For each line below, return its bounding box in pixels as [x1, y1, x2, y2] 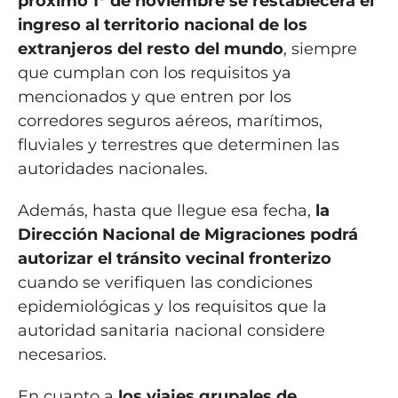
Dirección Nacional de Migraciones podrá [17, 224, 358, 244]
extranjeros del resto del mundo [17, 38, 283, 59]
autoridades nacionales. [17, 158, 208, 179]
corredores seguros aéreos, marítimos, [17, 110, 322, 131]
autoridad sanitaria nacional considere [17, 320, 325, 340]
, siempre [283, 38, 357, 59]
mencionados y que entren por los [17, 86, 291, 107]
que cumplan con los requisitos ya [17, 62, 291, 83]
